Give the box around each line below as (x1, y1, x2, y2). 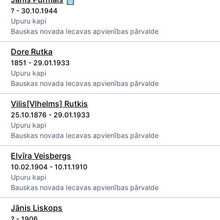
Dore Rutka (11, 47, 53, 56)
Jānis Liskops (11, 203, 63, 213)
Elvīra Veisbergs (11, 151, 72, 161)
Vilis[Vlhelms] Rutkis (11, 99, 88, 109)
